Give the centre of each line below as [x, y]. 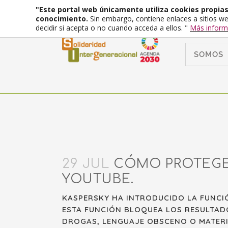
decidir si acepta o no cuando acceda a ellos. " [113, 28]
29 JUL [86, 164]
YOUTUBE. [98, 179]
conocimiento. [63, 19]
